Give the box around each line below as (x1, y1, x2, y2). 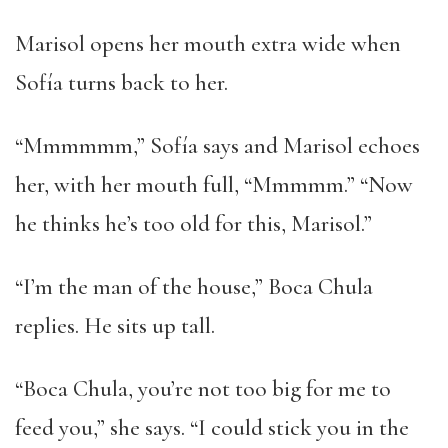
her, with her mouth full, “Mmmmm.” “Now (15, 171, 413, 199)
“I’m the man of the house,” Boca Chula (15, 273, 373, 301)
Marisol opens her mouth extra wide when (15, 30, 401, 58)
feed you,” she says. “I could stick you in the (15, 414, 409, 442)
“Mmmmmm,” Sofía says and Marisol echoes (15, 132, 420, 160)
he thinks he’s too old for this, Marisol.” (15, 210, 372, 238)
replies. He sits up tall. (15, 312, 215, 340)
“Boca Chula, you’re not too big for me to (15, 375, 391, 403)
